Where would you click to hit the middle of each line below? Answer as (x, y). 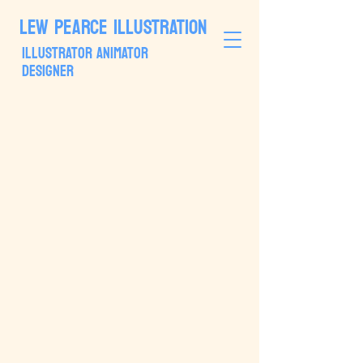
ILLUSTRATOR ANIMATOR (85, 53)
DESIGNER (48, 71)
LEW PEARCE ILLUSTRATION (113, 28)
